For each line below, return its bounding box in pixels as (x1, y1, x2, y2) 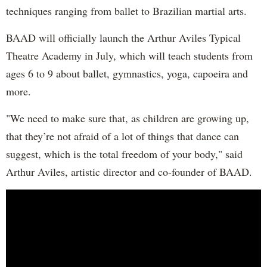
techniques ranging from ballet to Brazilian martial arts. (6, 3, 247, 18)
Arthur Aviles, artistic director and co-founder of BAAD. (6, 164, 252, 179)
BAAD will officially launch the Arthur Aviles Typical (6, 30, 241, 45)
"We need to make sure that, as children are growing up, (6, 110, 249, 125)
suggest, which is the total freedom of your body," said (6, 146, 243, 161)
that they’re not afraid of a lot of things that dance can (6, 128, 239, 143)
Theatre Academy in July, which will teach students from (6, 48, 253, 63)
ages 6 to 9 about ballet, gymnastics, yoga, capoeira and (6, 66, 248, 80)
